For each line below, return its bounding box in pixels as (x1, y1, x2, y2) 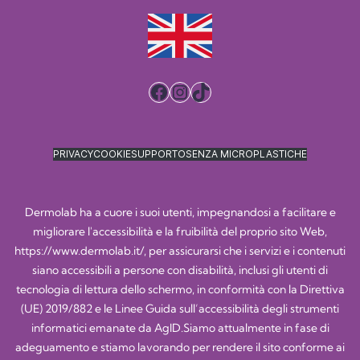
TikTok (190, 79, 248, 104)
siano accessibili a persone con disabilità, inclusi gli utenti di (32, 263, 328, 278)
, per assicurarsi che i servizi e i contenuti (144, 243, 346, 259)
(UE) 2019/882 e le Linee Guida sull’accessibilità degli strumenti (21, 301, 339, 317)
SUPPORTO (131, 148, 186, 161)
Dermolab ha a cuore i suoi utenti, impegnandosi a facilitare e (24, 205, 336, 220)
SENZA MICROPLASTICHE (186, 148, 307, 161)
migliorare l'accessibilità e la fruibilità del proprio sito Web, (33, 224, 327, 239)
